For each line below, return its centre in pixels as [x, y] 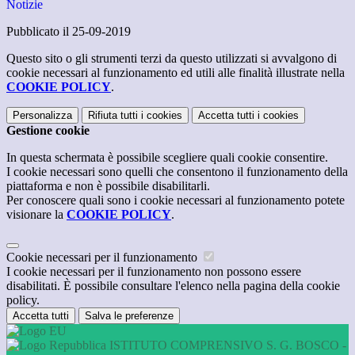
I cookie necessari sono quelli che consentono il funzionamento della [177, 172]
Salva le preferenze [129, 316]
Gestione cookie [48, 131]
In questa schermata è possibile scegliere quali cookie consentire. [167, 158]
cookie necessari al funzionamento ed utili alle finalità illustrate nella [176, 73]
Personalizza [42, 116]
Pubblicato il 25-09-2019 [69, 32]
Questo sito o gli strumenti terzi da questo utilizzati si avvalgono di [172, 59]
